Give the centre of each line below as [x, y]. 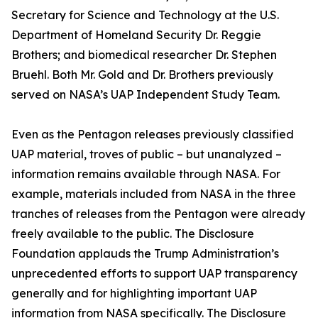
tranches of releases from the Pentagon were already [158, 214]
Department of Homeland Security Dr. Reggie [136, 35]
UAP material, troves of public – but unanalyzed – [147, 154]
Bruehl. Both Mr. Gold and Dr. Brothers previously [142, 75]
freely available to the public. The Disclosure [133, 234]
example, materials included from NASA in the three [154, 194]
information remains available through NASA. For [146, 174]
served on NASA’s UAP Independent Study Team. [146, 94]
